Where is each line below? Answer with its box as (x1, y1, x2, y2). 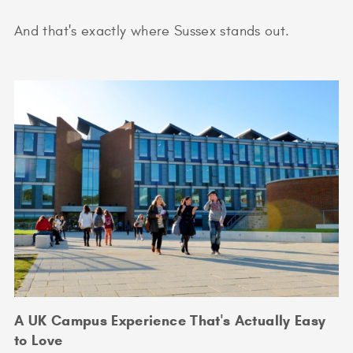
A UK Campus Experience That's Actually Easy (14, 311, 326, 329)
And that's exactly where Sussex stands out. (14, 22, 290, 39)
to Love (14, 331, 63, 349)
